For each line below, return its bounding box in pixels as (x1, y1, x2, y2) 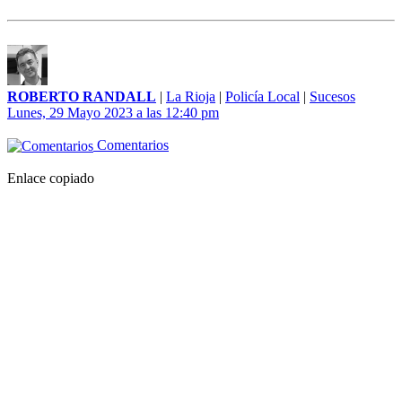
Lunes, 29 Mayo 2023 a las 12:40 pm (7, 105, 219, 121)
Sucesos (310, 89, 355, 105)
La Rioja (166, 89, 215, 105)
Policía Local (225, 89, 300, 105)
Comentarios (93, 137, 169, 153)
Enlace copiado (7, 170, 94, 187)
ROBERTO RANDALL (7, 89, 156, 105)
